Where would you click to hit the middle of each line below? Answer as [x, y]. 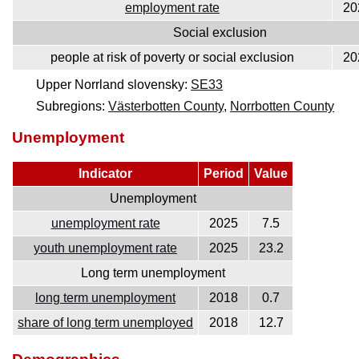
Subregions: [72, 106]
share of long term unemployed [105, 323]
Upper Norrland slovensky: [113, 84]
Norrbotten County [282, 106]
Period [224, 174]
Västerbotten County [166, 106]
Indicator [105, 174]
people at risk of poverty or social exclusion [172, 57]
